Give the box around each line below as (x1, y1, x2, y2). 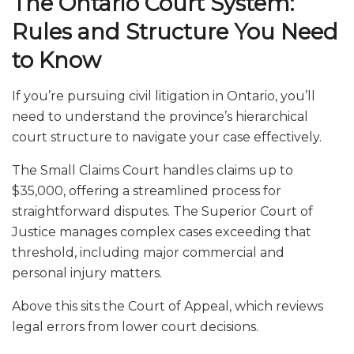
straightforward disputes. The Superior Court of (12, 204, 313, 220)
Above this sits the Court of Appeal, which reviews (12, 299, 323, 314)
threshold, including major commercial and (12, 245, 284, 261)
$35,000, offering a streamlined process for (12, 183, 281, 199)
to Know (12, 47, 101, 74)
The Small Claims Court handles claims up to (12, 163, 293, 179)
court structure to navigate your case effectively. (12, 130, 322, 145)
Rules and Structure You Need (12, 19, 338, 46)
